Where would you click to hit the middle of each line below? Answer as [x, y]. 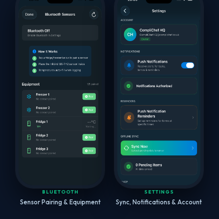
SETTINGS [159, 192]
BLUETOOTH [60, 192]
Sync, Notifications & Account [159, 202]
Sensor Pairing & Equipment [60, 202]
